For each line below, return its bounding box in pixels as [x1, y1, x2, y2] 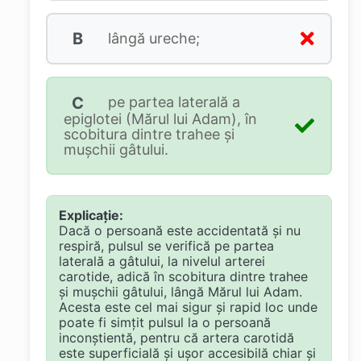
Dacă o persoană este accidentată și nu [58, 222, 301, 239]
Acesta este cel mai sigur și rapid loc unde [58, 298, 317, 315]
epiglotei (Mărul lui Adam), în [63, 110, 257, 127]
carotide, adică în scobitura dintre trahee [58, 268, 308, 284]
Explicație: [58, 206, 123, 223]
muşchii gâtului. [63, 140, 168, 158]
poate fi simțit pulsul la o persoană [58, 313, 271, 330]
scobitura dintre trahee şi [63, 125, 234, 143]
